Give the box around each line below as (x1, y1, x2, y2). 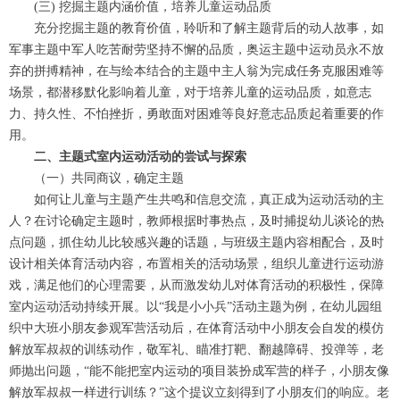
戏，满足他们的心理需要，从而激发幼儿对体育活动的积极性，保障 (9, 279, 384, 292)
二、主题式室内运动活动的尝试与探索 (34, 150, 246, 163)
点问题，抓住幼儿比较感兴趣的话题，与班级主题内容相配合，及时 (9, 236, 384, 249)
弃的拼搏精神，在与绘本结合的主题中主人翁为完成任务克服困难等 (9, 64, 384, 78)
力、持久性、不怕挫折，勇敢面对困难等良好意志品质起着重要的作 (9, 107, 384, 121)
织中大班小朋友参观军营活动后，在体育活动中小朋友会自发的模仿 (9, 321, 384, 335)
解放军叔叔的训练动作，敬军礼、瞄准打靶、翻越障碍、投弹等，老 (9, 343, 384, 356)
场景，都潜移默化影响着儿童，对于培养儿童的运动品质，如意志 (9, 86, 371, 99)
